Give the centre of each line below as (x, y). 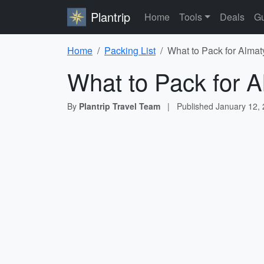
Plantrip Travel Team (120, 106)
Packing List (130, 50)
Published (196, 106)
